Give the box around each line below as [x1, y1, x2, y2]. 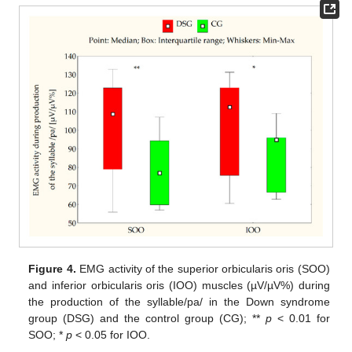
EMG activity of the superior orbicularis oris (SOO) [75, 262, 330, 276]
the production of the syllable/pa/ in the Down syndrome [28, 295, 330, 309]
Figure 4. [28, 262, 76, 276]
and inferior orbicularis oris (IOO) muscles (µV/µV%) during [28, 279, 330, 292]
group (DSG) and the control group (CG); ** [28, 312, 266, 325]
